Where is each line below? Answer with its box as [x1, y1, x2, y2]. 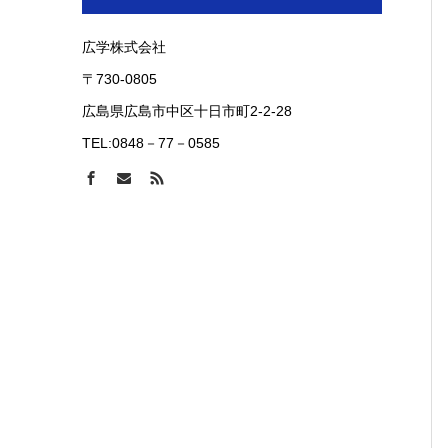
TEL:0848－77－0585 [82, 135, 220, 151]
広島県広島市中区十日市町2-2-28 [82, 103, 292, 119]
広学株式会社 [82, 39, 166, 55]
